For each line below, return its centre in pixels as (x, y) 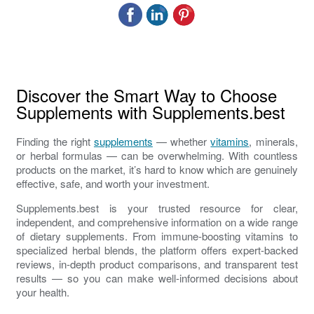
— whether (182, 142)
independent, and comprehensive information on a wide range (157, 222)
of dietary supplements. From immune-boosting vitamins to (157, 236)
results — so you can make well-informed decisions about (157, 278)
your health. (43, 292)
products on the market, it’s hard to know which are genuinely (157, 170)
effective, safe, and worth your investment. (113, 184)
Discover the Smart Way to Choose (147, 95)
